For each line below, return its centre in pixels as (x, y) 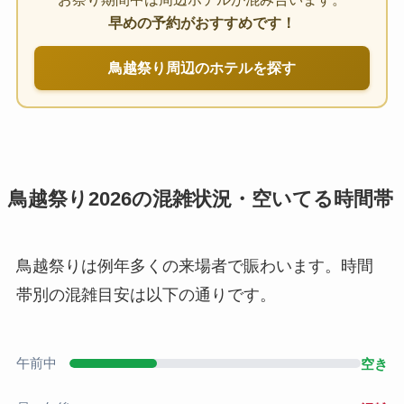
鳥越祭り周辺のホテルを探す (202, 67)
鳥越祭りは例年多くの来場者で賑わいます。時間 (194, 266)
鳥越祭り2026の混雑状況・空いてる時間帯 (200, 199)
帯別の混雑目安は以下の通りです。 (146, 294)
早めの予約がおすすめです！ (202, 23)
